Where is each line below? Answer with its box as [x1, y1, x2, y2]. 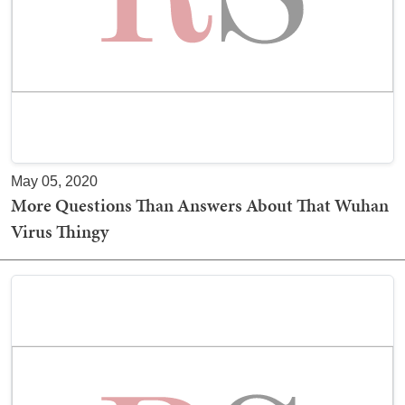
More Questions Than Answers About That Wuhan [11, 193, 389, 218]
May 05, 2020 [11, 174, 98, 189]
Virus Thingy [11, 219, 108, 244]
